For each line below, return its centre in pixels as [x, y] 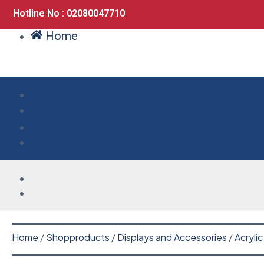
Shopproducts [78, 237]
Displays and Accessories [172, 237]
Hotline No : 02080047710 [69, 13]
